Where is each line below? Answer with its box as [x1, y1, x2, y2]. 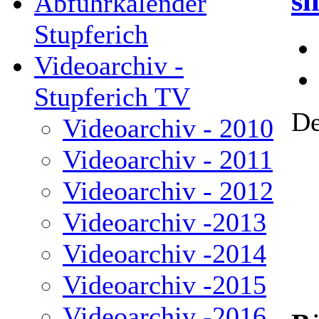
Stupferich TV [34, 82, 190, 112]
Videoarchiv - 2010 [63, 113, 273, 143]
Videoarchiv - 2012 [63, 176, 273, 206]
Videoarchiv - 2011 [63, 145, 273, 174]
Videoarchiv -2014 [63, 239, 266, 268]
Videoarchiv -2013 [63, 207, 266, 237]
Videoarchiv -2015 [63, 270, 266, 300]
